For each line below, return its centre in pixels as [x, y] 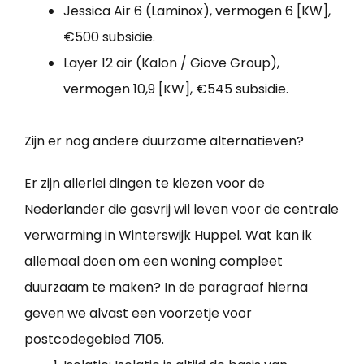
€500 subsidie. [109, 37]
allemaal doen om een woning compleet [154, 261]
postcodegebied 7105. [94, 339]
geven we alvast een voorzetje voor [138, 313]
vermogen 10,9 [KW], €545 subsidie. [176, 89]
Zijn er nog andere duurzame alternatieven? [164, 141]
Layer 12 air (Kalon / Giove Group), [171, 63]
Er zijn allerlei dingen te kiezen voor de [145, 183]
